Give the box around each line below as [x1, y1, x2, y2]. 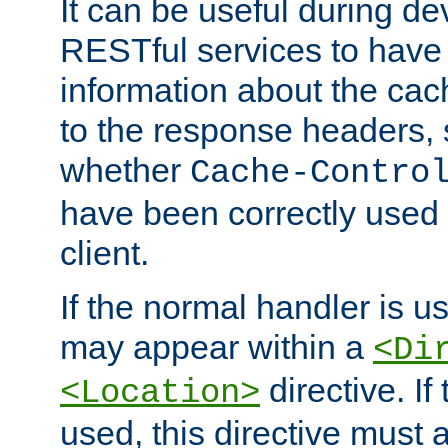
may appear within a [60, 328, 373, 367]
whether [60, 151, 190, 190]
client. [60, 234, 149, 273]
